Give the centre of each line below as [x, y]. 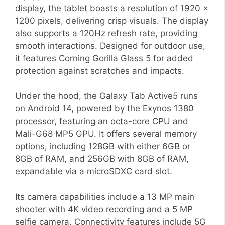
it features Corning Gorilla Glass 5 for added [104, 58]
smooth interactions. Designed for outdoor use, [110, 45]
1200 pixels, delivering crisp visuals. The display [112, 20]
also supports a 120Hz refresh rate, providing [106, 33]
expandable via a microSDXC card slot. [94, 172]
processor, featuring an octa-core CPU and [102, 121]
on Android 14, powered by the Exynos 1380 [104, 109]
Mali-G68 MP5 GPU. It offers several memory [106, 134]
